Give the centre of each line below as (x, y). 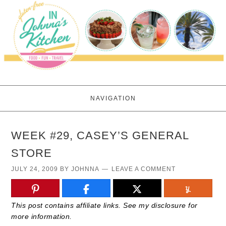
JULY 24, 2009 (35, 169)
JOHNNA (85, 169)
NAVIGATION (113, 99)
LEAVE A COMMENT (144, 169)
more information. (42, 217)
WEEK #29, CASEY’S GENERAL (100, 136)
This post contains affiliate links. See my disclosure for (104, 206)
